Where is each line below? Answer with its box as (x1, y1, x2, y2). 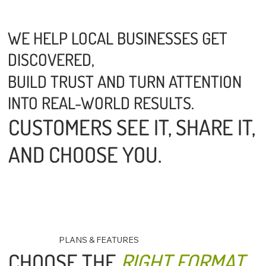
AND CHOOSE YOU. (8, 141, 161, 169)
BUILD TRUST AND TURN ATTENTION (8, 70, 242, 92)
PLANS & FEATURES (59, 234, 140, 245)
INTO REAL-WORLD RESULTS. (8, 91, 198, 113)
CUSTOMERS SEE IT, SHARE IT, (8, 113, 255, 141)
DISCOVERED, (8, 48, 99, 70)
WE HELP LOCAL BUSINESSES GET (8, 27, 228, 49)
